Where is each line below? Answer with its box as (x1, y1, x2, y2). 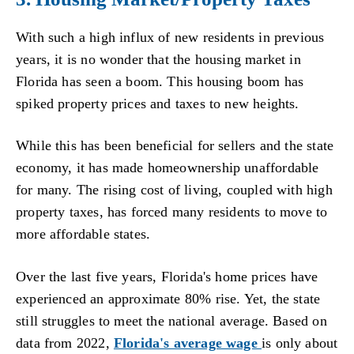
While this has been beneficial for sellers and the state (16, 137, 334, 154)
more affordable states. (16, 226, 151, 243)
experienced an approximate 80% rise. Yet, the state (16, 290, 321, 307)
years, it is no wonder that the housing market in (16, 51, 301, 67)
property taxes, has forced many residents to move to (16, 204, 328, 220)
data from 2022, (16, 334, 114, 351)
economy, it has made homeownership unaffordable (16, 160, 319, 176)
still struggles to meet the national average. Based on (16, 312, 327, 329)
